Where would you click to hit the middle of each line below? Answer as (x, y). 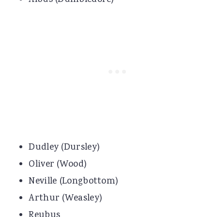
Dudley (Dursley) (64, 148)
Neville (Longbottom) (74, 182)
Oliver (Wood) (58, 165)
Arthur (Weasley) (66, 199)
